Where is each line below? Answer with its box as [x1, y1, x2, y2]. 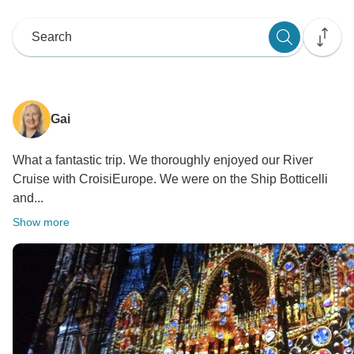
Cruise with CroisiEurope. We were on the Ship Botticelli [13, 171, 328, 186]
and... [13, 190, 43, 205]
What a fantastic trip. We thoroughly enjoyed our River [13, 153, 313, 167]
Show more [13, 215, 70, 228]
